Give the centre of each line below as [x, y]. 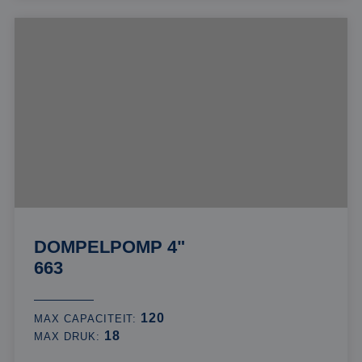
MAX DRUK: [69, 337]
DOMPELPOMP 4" [109, 247]
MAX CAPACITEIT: [88, 319]
